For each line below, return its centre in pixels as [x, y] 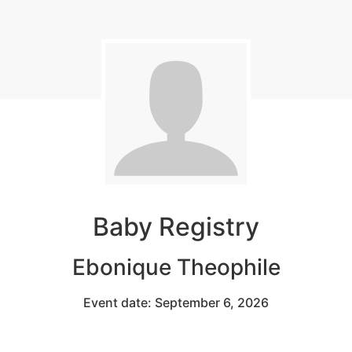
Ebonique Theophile [176, 267]
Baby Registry [176, 226]
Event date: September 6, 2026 [176, 302]
